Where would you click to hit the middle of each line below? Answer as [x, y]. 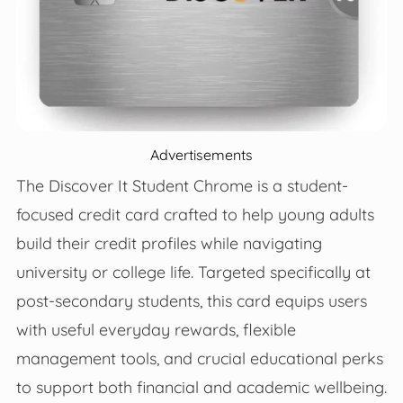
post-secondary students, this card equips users [191, 301]
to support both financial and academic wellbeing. [201, 387]
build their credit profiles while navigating [169, 243]
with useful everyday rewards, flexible [156, 330]
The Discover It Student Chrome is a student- [182, 186]
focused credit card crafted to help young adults [195, 215]
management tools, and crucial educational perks [199, 358]
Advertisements [201, 155]
